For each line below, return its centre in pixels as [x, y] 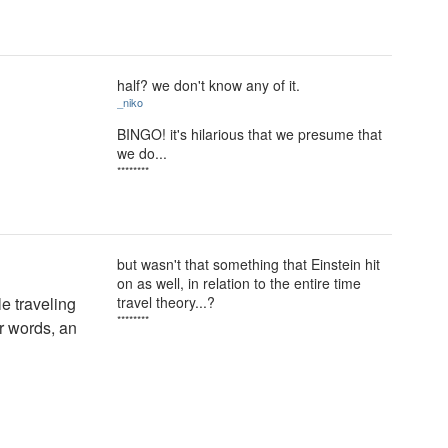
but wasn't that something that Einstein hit [248, 264]
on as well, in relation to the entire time [239, 283]
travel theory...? [166, 302]
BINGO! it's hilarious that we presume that [249, 133]
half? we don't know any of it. [208, 85]
